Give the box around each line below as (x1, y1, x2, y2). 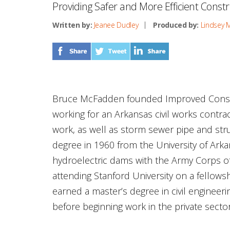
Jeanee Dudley (93, 20, 139, 30)
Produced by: (153, 20, 199, 30)
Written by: (52, 20, 92, 30)
